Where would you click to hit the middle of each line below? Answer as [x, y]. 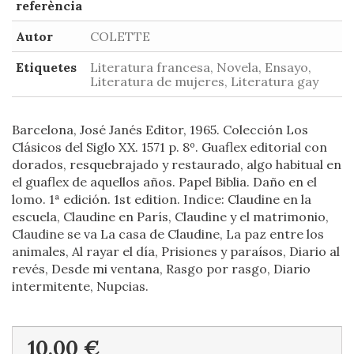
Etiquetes [46, 67]
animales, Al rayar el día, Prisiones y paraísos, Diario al [176, 251]
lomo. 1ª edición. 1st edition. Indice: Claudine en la [162, 199]
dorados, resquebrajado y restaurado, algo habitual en [177, 164]
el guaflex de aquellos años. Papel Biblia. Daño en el [164, 182]
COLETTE [120, 36]
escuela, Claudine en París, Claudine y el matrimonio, [170, 217]
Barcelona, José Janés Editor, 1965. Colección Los [160, 130]
